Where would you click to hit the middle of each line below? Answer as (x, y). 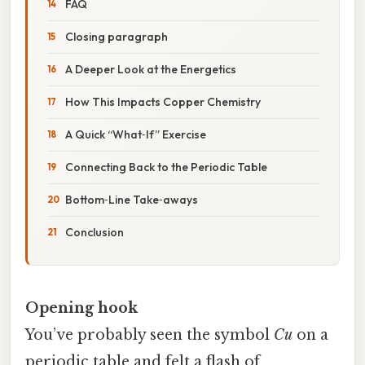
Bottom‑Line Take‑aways (132, 199)
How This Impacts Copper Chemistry (163, 101)
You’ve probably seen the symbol (150, 334)
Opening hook (81, 308)
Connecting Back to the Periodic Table (166, 167)
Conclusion (95, 232)
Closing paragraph (117, 36)
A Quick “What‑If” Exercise (136, 134)
